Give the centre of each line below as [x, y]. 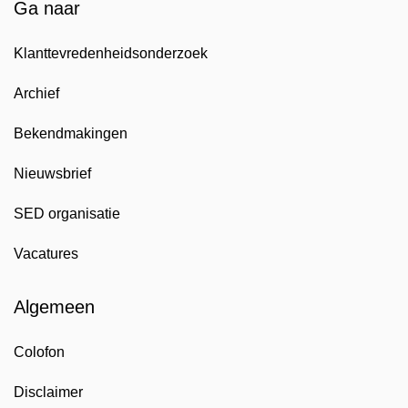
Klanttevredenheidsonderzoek [111, 53]
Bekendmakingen [71, 133]
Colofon [39, 352]
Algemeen [54, 307]
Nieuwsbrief [52, 173]
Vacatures [46, 254]
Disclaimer [48, 392]
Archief [36, 93]
